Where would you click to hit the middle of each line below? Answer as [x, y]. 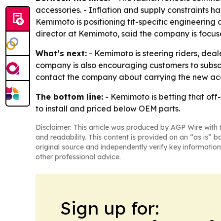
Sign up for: [110, 208]
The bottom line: [69, 97]
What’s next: [61, 54]
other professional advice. [78, 157]
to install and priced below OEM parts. [108, 109]
